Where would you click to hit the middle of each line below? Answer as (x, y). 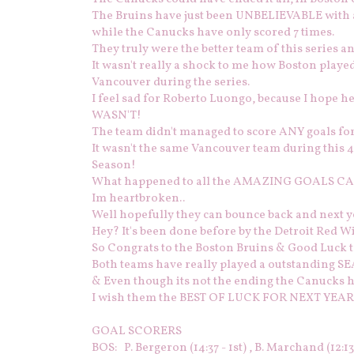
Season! (114, 166)
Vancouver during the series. (171, 83)
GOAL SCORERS (137, 332)
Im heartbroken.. (139, 199)
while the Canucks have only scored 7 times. (213, 33)
